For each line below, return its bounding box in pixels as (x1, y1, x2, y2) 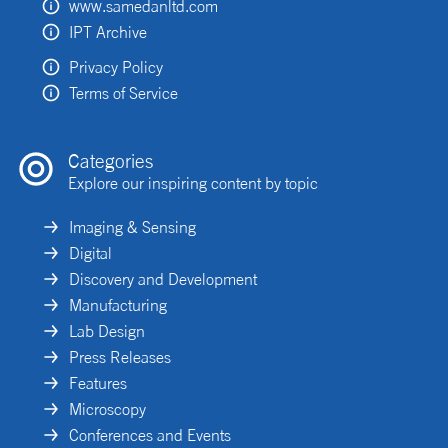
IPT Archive (69, 21, 147, 42)
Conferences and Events (69, 424, 231, 445)
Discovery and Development (69, 268, 257, 289)
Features (69, 372, 127, 393)
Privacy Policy (69, 56, 163, 77)
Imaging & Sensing (69, 216, 196, 237)
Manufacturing (69, 294, 167, 315)
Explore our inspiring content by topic (68, 172, 318, 193)
